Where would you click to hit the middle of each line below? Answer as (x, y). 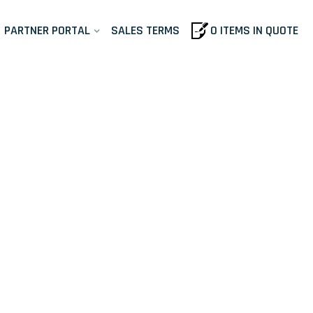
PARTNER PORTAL (47, 30)
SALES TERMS (145, 30)
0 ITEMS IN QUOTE (254, 30)
